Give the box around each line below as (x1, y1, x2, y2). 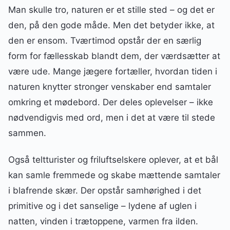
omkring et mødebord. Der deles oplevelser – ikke (8, 97, 213, 108)
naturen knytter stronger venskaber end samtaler (8, 82, 211, 92)
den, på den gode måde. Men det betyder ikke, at (8, 20, 215, 31)
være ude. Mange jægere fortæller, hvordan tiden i (8, 66, 217, 77)
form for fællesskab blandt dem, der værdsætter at (8, 51, 220, 62)
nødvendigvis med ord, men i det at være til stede (8, 112, 215, 123)
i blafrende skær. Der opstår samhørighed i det (8, 185, 201, 196)
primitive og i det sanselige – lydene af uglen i (8, 201, 197, 212)
